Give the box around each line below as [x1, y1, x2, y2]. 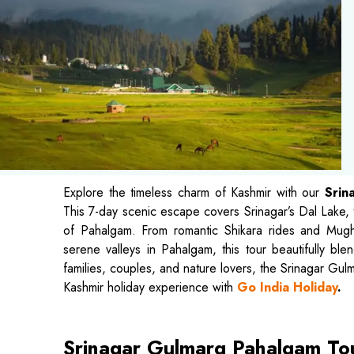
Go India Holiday [237, 278, 337, 297]
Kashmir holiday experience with [63, 278, 233, 297]
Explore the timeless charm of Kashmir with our [63, 183, 326, 202]
